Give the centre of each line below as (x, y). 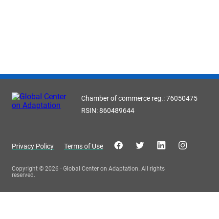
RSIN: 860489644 (108, 110)
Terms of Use (84, 146)
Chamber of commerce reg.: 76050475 (139, 98)
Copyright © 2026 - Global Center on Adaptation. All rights (88, 169)
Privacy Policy (33, 146)
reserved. (23, 175)
